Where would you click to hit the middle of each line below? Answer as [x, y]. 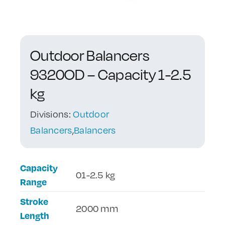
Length [34, 215]
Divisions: [51, 114]
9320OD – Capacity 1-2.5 [110, 75]
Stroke [34, 201]
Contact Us [39, 20]
